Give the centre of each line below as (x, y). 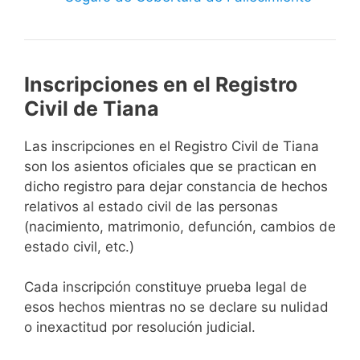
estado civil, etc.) (79, 246)
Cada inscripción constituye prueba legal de (166, 287)
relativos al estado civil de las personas (151, 206)
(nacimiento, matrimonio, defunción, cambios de (180, 226)
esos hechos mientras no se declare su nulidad (176, 307)
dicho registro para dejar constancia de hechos (176, 186)
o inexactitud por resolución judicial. (140, 327)
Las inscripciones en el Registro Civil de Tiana (172, 146)
